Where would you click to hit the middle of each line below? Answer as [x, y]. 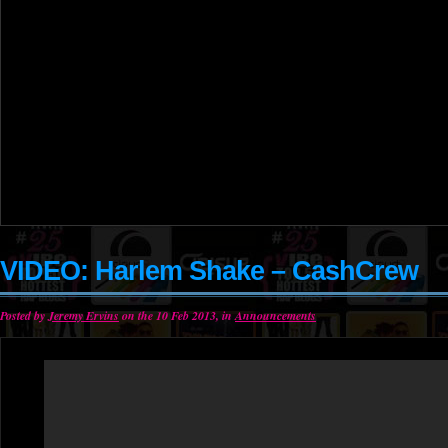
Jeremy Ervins [83, 315]
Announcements [275, 315]
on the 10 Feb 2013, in [177, 315]
